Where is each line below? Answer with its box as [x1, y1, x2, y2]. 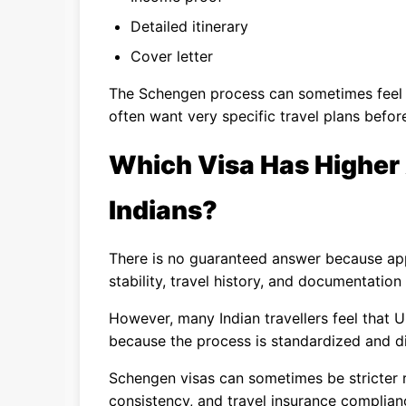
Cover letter [130, 47, 213, 65]
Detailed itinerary [130, 17, 248, 35]
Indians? [109, 195, 217, 226]
